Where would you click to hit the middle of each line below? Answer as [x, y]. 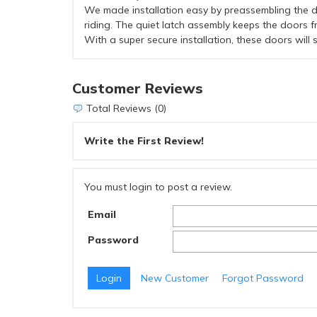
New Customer [175, 278]
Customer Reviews [138, 88]
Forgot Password [263, 278]
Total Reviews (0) [125, 108]
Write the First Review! [144, 141]
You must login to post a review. [158, 187]
